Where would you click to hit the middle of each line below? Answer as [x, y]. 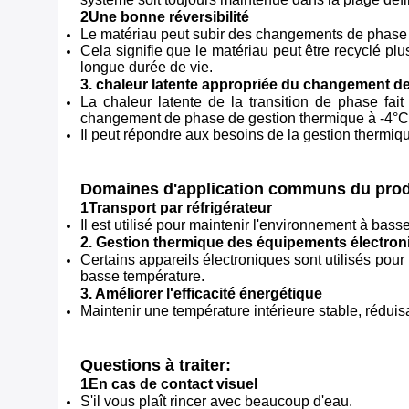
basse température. [142, 276]
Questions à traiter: [156, 365]
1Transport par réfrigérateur [176, 208]
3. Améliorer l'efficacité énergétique [201, 294]
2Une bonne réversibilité [165, 17]
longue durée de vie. [147, 67]
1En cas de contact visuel [169, 384]
